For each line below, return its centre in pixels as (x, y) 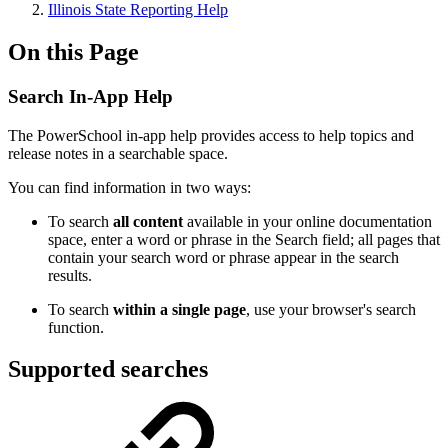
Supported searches (108, 369)
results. (70, 275)
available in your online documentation (307, 221)
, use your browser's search (331, 309)
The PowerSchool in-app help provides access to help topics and (211, 135)
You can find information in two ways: (129, 187)
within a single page (179, 309)
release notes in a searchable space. (118, 153)
